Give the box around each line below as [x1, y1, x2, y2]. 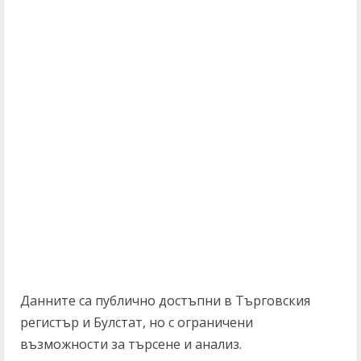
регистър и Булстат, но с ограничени [20, 313, 253, 331]
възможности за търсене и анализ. [20, 335, 242, 353]
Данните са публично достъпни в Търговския [20, 292, 310, 309]
